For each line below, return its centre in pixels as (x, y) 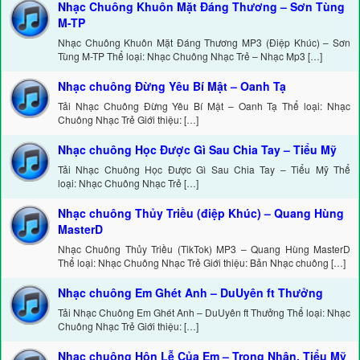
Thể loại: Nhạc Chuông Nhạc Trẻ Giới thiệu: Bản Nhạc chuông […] (202, 263)
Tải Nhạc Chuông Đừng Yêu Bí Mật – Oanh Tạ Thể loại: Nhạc (204, 106)
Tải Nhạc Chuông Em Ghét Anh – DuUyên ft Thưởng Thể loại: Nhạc (204, 313)
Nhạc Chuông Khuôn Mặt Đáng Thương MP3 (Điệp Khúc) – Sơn (204, 43)
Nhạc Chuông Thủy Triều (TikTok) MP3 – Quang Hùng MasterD (204, 249)
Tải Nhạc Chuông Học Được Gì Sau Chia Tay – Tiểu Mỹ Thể (204, 170)
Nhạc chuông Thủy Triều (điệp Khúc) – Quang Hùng (201, 213)
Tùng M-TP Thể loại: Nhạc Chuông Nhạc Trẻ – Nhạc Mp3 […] (190, 56)
